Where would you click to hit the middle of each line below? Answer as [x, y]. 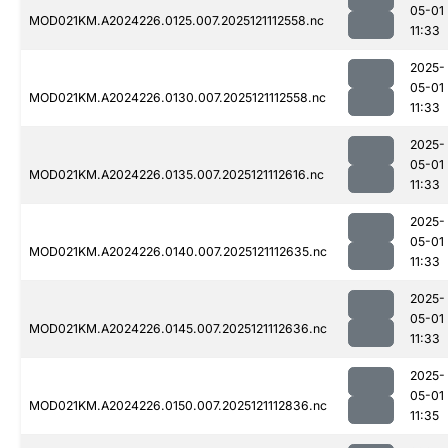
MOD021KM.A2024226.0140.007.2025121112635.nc [178, 252]
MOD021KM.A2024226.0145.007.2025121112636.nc [178, 329]
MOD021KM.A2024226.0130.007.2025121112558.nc [177, 98]
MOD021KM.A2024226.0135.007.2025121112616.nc [176, 175]
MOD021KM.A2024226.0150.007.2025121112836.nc [178, 406]
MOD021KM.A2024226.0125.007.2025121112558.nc [176, 21]
